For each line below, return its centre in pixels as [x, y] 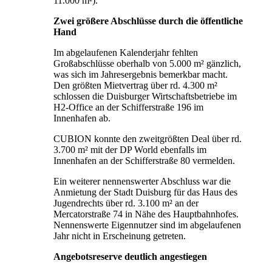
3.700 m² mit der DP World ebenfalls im [130, 149]
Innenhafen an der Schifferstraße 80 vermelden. [144, 160]
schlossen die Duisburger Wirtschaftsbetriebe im [145, 96]
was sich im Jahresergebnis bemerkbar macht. [141, 74]
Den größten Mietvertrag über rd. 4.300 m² [135, 85]
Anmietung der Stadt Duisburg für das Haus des [145, 192]
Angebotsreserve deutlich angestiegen [130, 256]
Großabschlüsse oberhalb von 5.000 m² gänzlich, [147, 63]
